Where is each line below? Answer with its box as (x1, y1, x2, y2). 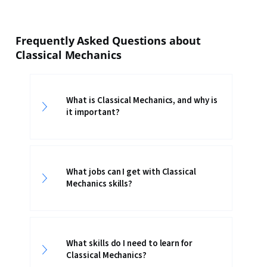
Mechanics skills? (66, 178, 133, 190)
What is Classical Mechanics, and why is (66, 94, 218, 107)
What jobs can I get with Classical (66, 166, 196, 178)
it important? (66, 106, 120, 119)
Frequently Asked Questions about (15, 33, 201, 48)
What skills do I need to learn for (66, 237, 193, 250)
